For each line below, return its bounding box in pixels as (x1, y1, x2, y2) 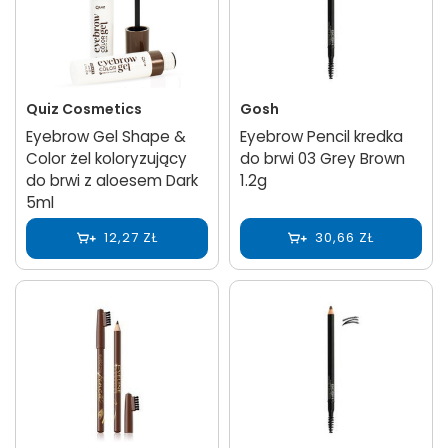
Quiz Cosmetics (26, 98, 142, 119)
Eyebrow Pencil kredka (240, 125, 403, 147)
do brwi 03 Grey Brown (240, 147, 405, 169)
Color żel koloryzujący (26, 147, 187, 169)
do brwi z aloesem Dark (26, 169, 198, 191)
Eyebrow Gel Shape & (26, 125, 186, 147)
